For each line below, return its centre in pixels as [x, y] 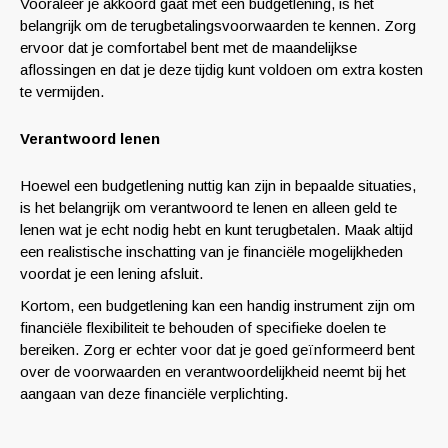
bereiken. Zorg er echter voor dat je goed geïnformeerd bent [217, 349]
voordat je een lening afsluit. [111, 273]
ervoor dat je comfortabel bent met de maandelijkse [188, 47]
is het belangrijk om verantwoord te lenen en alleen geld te [208, 207]
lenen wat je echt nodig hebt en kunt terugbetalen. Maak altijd [216, 229]
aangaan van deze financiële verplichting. [154, 393]
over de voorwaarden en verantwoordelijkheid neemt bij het [213, 371]
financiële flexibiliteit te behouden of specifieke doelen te [203, 327]
